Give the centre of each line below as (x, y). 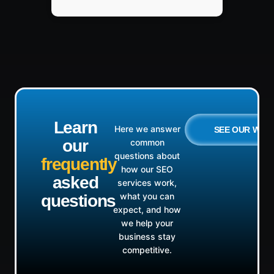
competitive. (147, 250)
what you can (147, 196)
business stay (147, 237)
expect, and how (147, 210)
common (147, 143)
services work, (147, 183)
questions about (147, 156)
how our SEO (147, 169)
